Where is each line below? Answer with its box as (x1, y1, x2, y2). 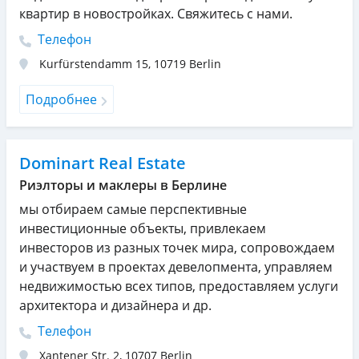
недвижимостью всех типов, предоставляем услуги (19, 277, 338, 296)
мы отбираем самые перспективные (19, 200, 247, 219)
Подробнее (26, 91, 97, 109)
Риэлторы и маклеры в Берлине (19, 176, 227, 195)
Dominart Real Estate (19, 152, 186, 175)
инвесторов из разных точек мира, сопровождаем (19, 239, 335, 257)
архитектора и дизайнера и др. (19, 296, 212, 315)
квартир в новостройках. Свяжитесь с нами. (19, 5, 292, 23)
